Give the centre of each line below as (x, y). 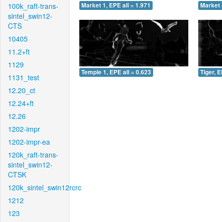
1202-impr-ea (29, 142)
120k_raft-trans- (33, 155)
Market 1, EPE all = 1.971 (116, 5)
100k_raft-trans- (33, 6)
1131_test (24, 77)
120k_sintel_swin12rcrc (45, 187)
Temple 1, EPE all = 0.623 (116, 72)
